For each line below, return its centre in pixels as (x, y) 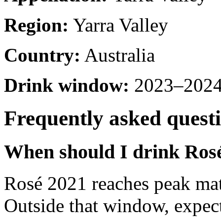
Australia (118, 55)
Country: (42, 55)
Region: (36, 25)
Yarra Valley (118, 25)
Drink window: (67, 85)
